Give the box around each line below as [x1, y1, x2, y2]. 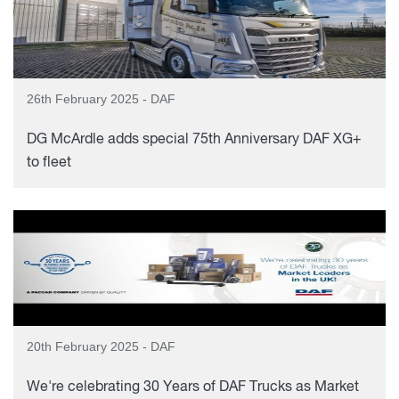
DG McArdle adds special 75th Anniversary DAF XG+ [27, 133, 362, 147]
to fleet [27, 156, 71, 170]
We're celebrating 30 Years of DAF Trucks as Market [27, 380, 359, 395]
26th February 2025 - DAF [27, 92, 175, 106]
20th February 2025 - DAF [27, 339, 175, 354]
